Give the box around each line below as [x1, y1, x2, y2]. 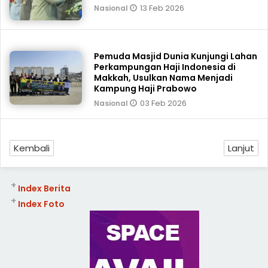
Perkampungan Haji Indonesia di [94, 61, 236, 73]
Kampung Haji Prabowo [94, 83, 197, 95]
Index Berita [17, 182, 71, 194]
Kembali [14, 142, 50, 154]
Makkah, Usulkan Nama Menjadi [94, 72, 233, 84]
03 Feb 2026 [140, 98, 187, 109]
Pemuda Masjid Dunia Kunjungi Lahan [94, 50, 258, 62]
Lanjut [228, 142, 254, 154]
